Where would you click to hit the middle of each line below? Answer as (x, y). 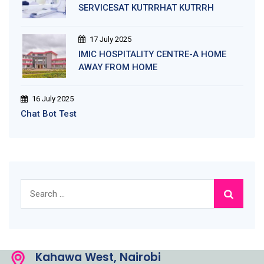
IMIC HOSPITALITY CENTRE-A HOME (152, 54)
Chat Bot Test (49, 113)
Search (35, 185)
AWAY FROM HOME (118, 67)
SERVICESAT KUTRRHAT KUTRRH (146, 7)
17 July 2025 (110, 39)
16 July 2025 (53, 98)
